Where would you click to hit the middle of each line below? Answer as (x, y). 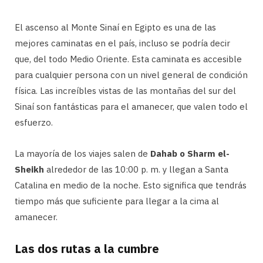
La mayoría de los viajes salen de (82, 154)
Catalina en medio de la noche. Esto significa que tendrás (131, 186)
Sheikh (29, 170)
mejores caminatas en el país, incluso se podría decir (122, 43)
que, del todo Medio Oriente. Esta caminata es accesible (128, 59)
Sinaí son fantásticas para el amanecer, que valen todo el (131, 107)
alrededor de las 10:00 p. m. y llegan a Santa (136, 170)
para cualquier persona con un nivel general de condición (131, 75)
